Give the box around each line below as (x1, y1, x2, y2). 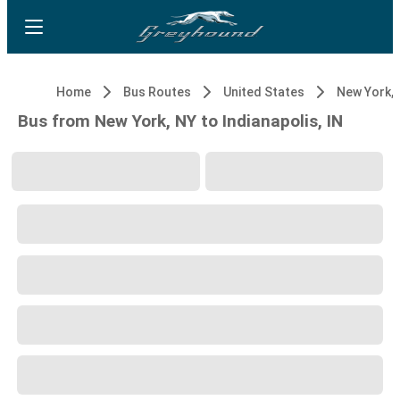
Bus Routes (123, 85, 191, 99)
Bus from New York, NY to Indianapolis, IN (18, 111, 343, 131)
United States (223, 85, 304, 99)
